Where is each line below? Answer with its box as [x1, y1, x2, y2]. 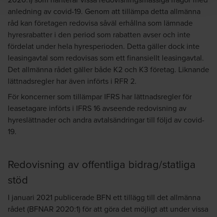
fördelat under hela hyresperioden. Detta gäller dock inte [8, 40, 200, 51]
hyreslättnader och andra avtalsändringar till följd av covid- [8, 114, 204, 125]
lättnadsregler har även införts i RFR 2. [8, 75, 137, 86]
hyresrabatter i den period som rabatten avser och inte [8, 29, 190, 40]
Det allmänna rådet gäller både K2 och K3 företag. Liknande [8, 63, 209, 75]
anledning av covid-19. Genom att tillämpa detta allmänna [8, 5, 201, 16]
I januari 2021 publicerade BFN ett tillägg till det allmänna [8, 191, 201, 202]
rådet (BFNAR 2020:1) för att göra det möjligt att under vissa [8, 203, 208, 214]
